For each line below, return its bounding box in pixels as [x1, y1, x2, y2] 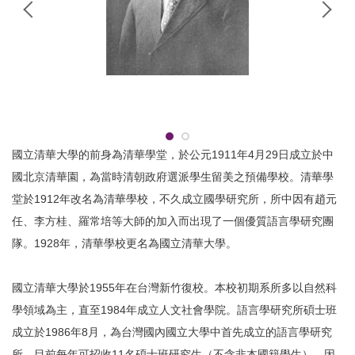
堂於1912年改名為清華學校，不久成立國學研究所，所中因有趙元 [12, 193, 337, 206]
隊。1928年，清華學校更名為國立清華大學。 [12, 237, 237, 250]
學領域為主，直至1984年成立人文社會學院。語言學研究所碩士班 [12, 303, 337, 317]
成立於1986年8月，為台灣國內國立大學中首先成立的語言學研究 [12, 326, 332, 339]
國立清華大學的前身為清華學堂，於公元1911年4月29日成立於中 [12, 148, 334, 162]
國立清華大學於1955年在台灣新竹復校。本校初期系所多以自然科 [12, 281, 337, 295]
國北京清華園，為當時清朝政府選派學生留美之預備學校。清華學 [12, 170, 334, 184]
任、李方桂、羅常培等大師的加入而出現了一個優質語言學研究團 [12, 215, 334, 228]
